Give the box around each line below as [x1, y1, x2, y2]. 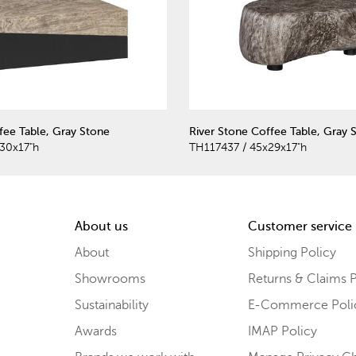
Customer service [247, 219, 352, 234]
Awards [74, 323, 117, 339]
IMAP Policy [247, 323, 317, 339]
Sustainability [74, 297, 149, 312]
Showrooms [74, 271, 145, 286]
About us [74, 219, 128, 234]
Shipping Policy [247, 245, 336, 260]
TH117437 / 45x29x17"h [189, 141, 307, 153]
